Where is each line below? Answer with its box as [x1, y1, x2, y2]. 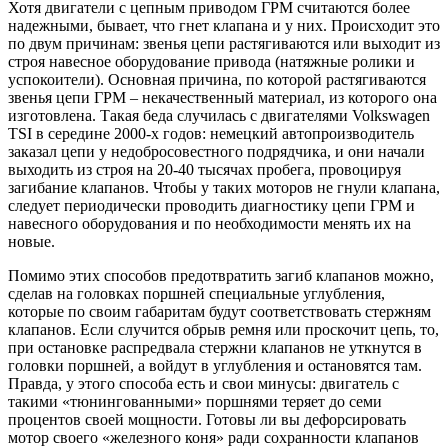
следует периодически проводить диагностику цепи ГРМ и [8, 197, 415, 215]
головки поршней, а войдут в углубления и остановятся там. [8, 357, 422, 375]
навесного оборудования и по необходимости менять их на [8, 215, 411, 233]
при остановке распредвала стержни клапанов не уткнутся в [8, 339, 422, 357]
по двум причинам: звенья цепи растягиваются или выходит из [8, 35, 440, 53]
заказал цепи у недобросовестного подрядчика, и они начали [8, 143, 425, 161]
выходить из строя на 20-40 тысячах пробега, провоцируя [8, 161, 401, 179]
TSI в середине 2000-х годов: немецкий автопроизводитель [8, 125, 414, 143]
